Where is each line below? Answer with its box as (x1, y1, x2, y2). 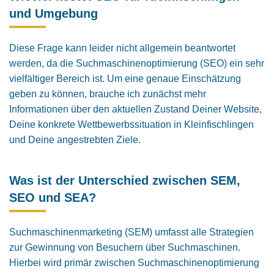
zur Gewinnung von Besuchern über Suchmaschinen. (9, 242, 240, 253)
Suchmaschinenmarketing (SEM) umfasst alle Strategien (9, 227, 254, 237)
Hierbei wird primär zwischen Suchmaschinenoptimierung (9, 257, 259, 268)
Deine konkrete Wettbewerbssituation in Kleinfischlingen (9, 119, 254, 130)
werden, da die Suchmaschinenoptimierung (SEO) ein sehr (9, 58, 264, 68)
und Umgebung (9, 7, 98, 20)
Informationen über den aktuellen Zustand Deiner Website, (9, 104, 262, 114)
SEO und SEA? (9, 191, 96, 204)
